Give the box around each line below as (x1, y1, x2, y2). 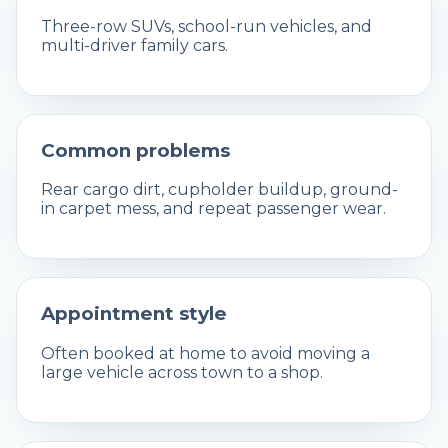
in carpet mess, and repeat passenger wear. (41, 199, 386, 219)
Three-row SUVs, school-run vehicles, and (41, 16, 372, 36)
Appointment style (41, 302, 227, 326)
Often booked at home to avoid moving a (41, 344, 370, 364)
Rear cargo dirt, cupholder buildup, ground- (41, 180, 398, 200)
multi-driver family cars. (41, 35, 228, 55)
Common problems (41, 138, 230, 162)
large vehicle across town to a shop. (41, 363, 323, 383)
